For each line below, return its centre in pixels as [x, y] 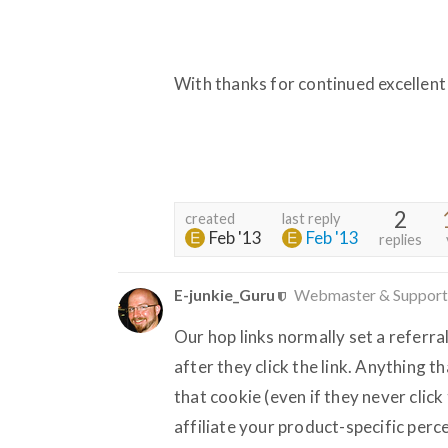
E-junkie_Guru [224, 294]
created [210, 218]
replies [400, 239]
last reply [311, 218]
